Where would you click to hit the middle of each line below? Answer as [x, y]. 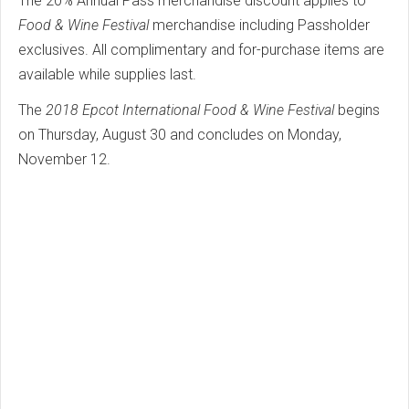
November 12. [66, 160]
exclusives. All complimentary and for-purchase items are [201, 50]
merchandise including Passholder [259, 26]
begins [357, 110]
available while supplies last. [109, 75]
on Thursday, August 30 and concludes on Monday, [180, 135]
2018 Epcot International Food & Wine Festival [190, 110]
